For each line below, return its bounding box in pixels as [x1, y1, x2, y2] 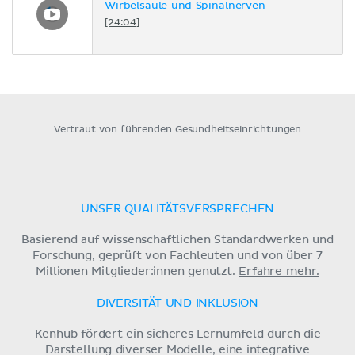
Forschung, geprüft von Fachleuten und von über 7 [32, 250, 323, 261]
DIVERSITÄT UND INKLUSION [96, 297, 259, 309]
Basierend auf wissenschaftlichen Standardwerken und [21, 234, 334, 246]
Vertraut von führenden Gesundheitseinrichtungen [53, 124, 302, 135]
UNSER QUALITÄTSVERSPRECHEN [80, 203, 275, 215]
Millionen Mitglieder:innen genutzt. [36, 265, 239, 277]
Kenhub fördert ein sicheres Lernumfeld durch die [34, 328, 321, 340]
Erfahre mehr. [239, 265, 319, 277]
